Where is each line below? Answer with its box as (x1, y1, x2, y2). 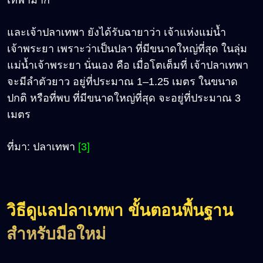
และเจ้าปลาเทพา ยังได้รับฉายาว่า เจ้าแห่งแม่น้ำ (7, 26, 226, 38)
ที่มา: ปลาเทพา (7, 140, 78, 153)
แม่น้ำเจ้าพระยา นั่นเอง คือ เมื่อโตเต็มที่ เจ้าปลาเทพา (7, 59, 248, 71)
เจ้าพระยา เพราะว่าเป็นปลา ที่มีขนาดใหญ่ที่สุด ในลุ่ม (7, 42, 247, 55)
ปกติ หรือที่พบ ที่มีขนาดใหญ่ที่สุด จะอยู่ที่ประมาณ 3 (7, 92, 241, 104)
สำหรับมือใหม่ (6, 224, 106, 243)
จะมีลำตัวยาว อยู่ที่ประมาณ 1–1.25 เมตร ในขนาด (7, 75, 238, 87)
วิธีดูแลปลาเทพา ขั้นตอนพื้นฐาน (6, 201, 233, 220)
